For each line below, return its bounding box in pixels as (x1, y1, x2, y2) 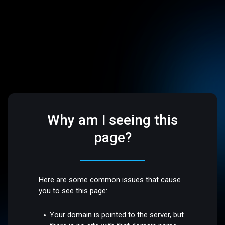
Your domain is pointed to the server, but (50, 210, 184, 219)
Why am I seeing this (47, 111, 178, 129)
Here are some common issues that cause (39, 175, 181, 185)
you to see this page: (39, 186, 108, 196)
